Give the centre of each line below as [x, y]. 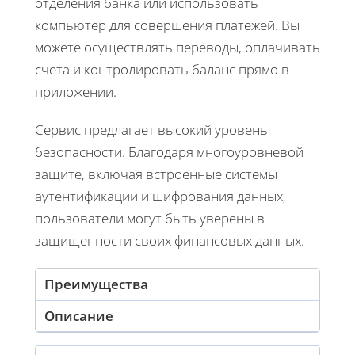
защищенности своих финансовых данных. [170, 240]
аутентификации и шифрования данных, [160, 196]
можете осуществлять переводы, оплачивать [177, 47]
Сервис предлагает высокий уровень [151, 129]
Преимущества [96, 284]
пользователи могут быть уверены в [150, 218]
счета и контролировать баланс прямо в [162, 69]
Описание [79, 315]
